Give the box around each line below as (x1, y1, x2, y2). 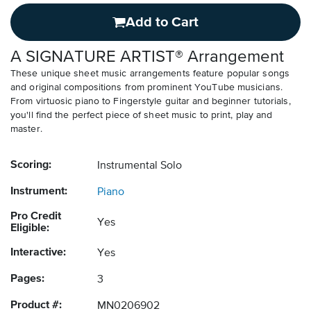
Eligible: (10, 223, 49, 235)
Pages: (10, 274, 44, 285)
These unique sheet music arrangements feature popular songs (10, 69, 289, 79)
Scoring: (10, 160, 51, 171)
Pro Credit (10, 211, 61, 223)
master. (10, 124, 42, 135)
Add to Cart (126, 15, 199, 30)
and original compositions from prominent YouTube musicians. (10, 83, 283, 93)
